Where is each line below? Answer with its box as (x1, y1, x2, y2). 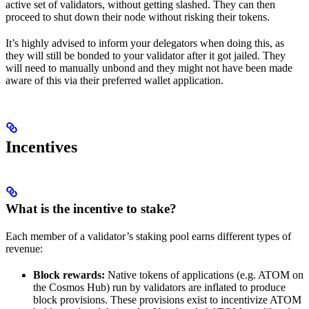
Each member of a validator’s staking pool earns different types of (6, 230, 291, 243)
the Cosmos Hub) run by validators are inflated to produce (33, 281, 286, 294)
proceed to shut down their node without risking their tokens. (6, 11, 270, 23)
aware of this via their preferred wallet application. (6, 74, 223, 87)
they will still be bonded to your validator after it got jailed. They (6, 50, 286, 62)
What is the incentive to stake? (6, 201, 177, 217)
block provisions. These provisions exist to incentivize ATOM (33, 294, 301, 306)
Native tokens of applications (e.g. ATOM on (105, 269, 303, 281)
